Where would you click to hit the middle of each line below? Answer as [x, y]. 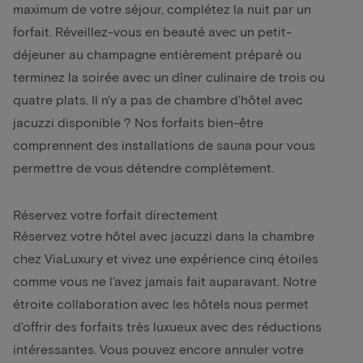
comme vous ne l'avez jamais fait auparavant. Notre [165, 280]
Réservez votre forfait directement [115, 214]
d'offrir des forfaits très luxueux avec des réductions [167, 326]
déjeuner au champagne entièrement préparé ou [157, 53]
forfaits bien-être [212, 122]
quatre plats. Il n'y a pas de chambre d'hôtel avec [158, 99]
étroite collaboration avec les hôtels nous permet [161, 303]
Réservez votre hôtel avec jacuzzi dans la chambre [164, 235]
